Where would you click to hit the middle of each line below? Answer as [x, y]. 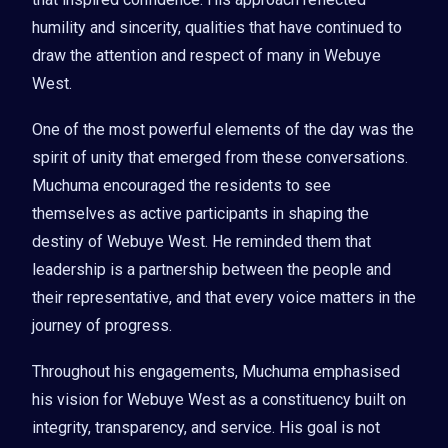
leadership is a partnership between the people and [211, 269]
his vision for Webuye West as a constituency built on [219, 399]
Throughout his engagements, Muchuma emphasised [216, 371]
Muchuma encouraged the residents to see [181, 185]
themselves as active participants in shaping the [200, 213]
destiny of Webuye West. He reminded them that [201, 241]
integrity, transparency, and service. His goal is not [206, 427]
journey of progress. [102, 325]
